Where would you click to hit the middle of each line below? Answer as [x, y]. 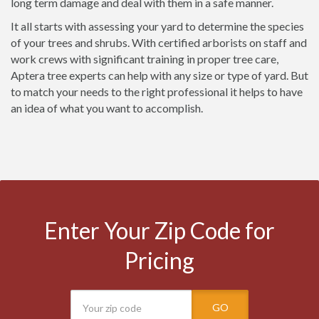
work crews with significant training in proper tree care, [145, 59]
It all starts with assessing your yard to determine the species [157, 26]
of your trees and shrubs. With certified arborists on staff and [159, 42]
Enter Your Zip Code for [159, 230]
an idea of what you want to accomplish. [107, 108]
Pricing [159, 260]
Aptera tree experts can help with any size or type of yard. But [159, 75]
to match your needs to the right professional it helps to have [157, 91]
